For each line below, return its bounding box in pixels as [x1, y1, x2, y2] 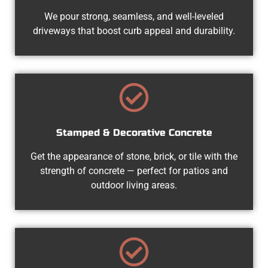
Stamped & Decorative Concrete [56, 126, 212, 138]
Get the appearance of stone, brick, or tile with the [31, 150, 237, 162]
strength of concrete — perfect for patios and [40, 165, 228, 176]
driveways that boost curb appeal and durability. [33, 25, 235, 36]
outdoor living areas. [91, 179, 177, 191]
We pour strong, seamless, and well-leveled [44, 10, 224, 22]
